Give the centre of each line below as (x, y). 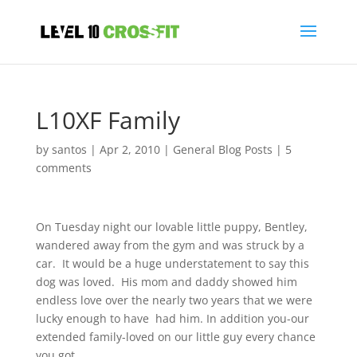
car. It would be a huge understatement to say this (172, 263)
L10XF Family (108, 120)
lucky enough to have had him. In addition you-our (172, 318)
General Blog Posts (222, 149)
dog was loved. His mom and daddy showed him (166, 282)
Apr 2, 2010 (129, 149)
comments (63, 168)
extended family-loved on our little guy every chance (175, 337)
